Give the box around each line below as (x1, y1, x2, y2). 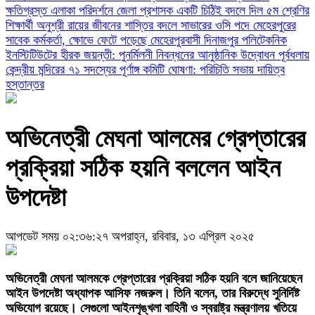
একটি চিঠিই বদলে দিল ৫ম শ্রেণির (176, 3, 309, 18)
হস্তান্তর (6, 77, 44, 91)
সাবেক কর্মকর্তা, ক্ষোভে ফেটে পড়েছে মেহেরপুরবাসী (6, 32, 204, 47)
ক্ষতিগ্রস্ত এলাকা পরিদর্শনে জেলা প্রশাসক (6, 3, 176, 18)
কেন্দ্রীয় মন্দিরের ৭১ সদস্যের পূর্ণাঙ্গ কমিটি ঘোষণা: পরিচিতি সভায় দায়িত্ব (6, 62, 285, 77)
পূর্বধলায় (278, 47, 309, 62)
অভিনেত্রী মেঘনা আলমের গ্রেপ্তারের (6, 124, 305, 153)
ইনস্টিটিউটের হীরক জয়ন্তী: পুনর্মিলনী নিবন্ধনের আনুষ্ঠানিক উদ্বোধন (6, 47, 278, 62)
